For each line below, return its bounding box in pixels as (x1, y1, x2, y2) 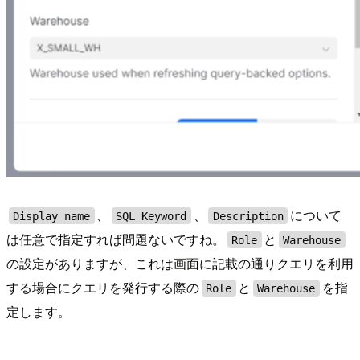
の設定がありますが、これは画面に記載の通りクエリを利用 (6, 254, 354, 273)
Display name (13, 209, 91, 223)
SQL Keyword (116, 209, 187, 223)
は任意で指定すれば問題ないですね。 (6, 230, 225, 249)
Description (212, 209, 284, 223)
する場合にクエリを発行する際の (6, 278, 199, 297)
